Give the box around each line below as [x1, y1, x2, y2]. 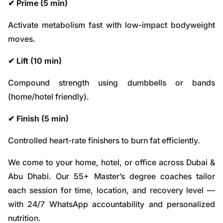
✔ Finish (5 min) [8, 113, 69, 123]
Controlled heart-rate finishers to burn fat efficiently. [8, 135, 200, 145]
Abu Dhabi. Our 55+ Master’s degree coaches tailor [8, 171, 215, 181]
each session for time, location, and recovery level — [8, 185, 215, 195]
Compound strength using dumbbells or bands [8, 78, 215, 88]
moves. [8, 34, 35, 44]
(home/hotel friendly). [8, 92, 89, 102]
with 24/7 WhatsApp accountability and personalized [8, 199, 215, 209]
